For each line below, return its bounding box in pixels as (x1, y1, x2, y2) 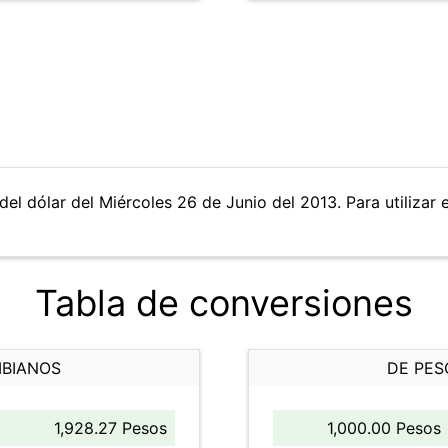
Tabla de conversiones (35, 281, 413, 325)
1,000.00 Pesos (327, 418, 441, 438)
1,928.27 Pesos (54, 418, 167, 438)
